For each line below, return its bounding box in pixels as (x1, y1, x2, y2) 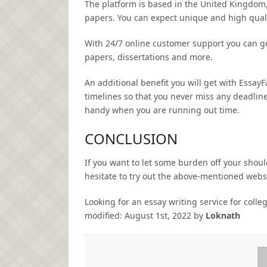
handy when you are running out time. (85, 104, 240, 116)
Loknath (206, 209, 240, 221)
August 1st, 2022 (125, 209, 191, 221)
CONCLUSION (85, 128, 178, 148)
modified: (85, 209, 125, 221)
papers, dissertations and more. (85, 51, 213, 63)
